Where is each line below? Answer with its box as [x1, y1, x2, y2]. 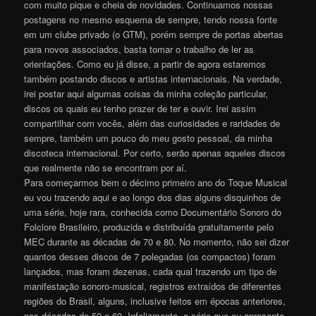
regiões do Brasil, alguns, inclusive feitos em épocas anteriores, [24, 293, 286, 308]
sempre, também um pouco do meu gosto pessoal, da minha [24, 130, 273, 145]
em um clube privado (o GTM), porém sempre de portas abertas [24, 27, 284, 41]
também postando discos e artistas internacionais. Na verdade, [24, 71, 283, 85]
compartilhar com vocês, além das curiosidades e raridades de [24, 116, 281, 130]
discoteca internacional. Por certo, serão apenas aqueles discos [24, 145, 286, 159]
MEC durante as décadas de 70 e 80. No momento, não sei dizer [24, 234, 290, 248]
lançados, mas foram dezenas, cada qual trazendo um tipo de [24, 264, 277, 278]
